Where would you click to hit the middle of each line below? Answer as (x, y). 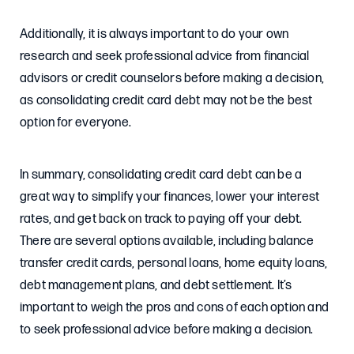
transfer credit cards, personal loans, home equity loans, (174, 264)
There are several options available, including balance (167, 241)
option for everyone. (75, 123)
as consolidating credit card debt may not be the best (166, 101)
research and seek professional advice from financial (165, 56)
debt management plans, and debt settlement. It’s (156, 286)
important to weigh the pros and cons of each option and (175, 308)
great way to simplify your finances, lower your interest (170, 197)
